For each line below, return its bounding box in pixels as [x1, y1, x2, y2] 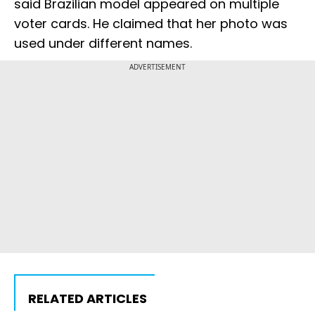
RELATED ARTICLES [28, 290, 147, 308]
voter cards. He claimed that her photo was [14, 15, 288, 33]
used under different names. [14, 34, 192, 53]
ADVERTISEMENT [129, 62, 186, 72]
